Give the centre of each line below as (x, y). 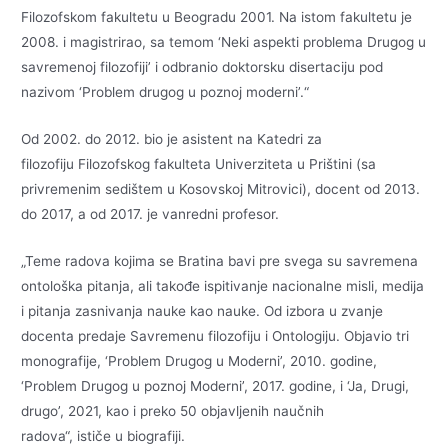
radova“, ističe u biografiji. (103, 435)
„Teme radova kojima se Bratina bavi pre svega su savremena (220, 260)
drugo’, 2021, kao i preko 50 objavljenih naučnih (173, 410)
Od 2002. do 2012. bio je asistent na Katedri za (172, 138)
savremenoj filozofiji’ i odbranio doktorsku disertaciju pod (202, 66)
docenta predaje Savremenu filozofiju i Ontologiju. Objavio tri (215, 335)
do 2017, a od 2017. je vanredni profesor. (150, 213)
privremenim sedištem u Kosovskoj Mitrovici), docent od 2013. (221, 188)
